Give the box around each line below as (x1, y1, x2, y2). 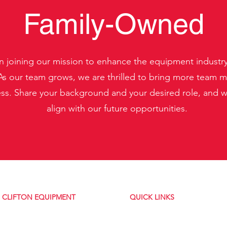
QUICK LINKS (130, 193, 174, 202)
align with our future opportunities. (47, 103, 187, 114)
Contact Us (130, 215, 161, 222)
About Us (130, 205, 156, 213)
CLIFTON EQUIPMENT (2, 193, 75, 202)
